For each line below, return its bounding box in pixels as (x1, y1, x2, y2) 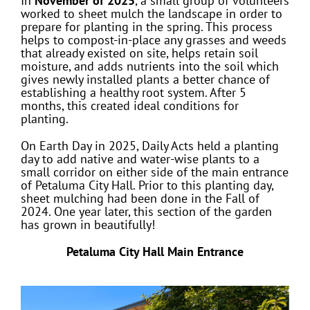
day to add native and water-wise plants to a (20, 150, 259, 167)
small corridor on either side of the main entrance (20, 163, 289, 180)
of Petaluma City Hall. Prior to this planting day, (20, 176, 273, 193)
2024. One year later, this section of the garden (20, 203, 272, 219)
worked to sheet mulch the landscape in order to (20, 5, 282, 21)
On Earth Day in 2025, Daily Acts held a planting (20, 137, 279, 154)
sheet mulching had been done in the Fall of (20, 190, 259, 206)
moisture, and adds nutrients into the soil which (20, 57, 279, 74)
